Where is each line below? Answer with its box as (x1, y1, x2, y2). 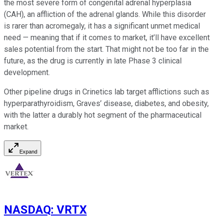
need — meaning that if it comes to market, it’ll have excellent (4, 33, 210, 43)
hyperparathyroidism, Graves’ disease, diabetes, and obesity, (4, 99, 209, 108)
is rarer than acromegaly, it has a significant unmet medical (4, 21, 200, 31)
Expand (19, 149, 37, 155)
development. (4, 68, 50, 77)
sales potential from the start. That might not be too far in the (4, 45, 209, 54)
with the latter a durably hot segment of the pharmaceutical (4, 110, 201, 120)
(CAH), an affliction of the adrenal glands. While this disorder (4, 10, 206, 19)
